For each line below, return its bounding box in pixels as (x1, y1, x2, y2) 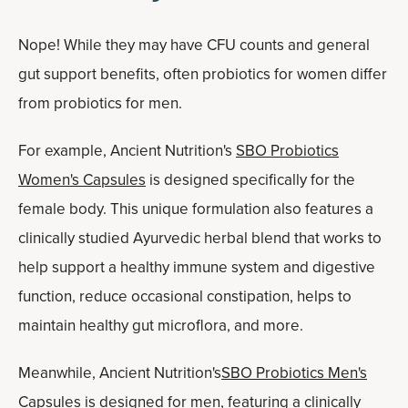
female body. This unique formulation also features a (18, 198, 373, 220)
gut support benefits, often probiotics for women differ (18, 63, 387, 86)
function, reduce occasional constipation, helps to (18, 285, 352, 308)
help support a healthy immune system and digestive (18, 256, 375, 279)
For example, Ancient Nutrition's (18, 139, 236, 162)
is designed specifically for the (146, 168, 355, 191)
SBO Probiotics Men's (221, 362, 367, 384)
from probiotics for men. (18, 92, 182, 115)
